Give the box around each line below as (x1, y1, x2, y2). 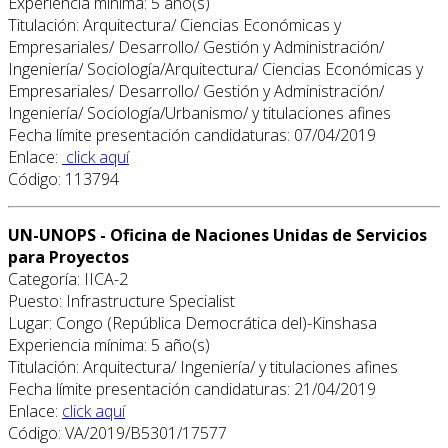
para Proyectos (8, 245, 129, 268)
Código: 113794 (8, 167, 119, 190)
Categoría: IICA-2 (8, 267, 128, 290)
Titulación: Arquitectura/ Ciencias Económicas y (8, 13, 341, 36)
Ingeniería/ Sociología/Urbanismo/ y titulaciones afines (8, 101, 391, 124)
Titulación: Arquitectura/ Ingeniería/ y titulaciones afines (8, 355, 398, 378)
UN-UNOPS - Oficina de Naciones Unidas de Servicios (8, 223, 427, 246)
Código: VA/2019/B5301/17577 (8, 421, 227, 444)
